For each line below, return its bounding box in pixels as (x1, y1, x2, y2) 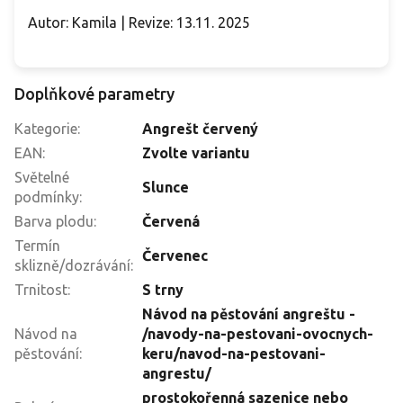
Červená (142, 212, 200, 229)
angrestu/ (142, 364, 211, 381)
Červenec (142, 246, 208, 264)
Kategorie (14, 120, 77, 137)
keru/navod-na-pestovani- (142, 345, 326, 362)
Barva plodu (14, 212, 94, 229)
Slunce (142, 178, 189, 195)
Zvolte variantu (142, 144, 250, 161)
